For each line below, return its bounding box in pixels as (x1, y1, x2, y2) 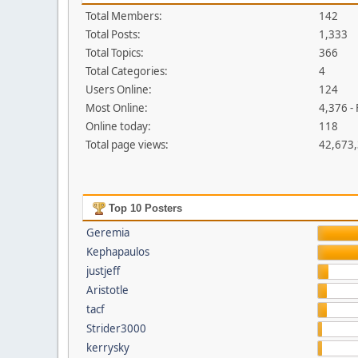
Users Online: (86, 82, 152, 97)
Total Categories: (86, 64, 168, 78)
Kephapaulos (86, 245, 149, 259)
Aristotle (86, 283, 129, 297)
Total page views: (86, 137, 169, 152)
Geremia (86, 225, 129, 240)
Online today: (86, 119, 151, 133)
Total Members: (86, 9, 162, 23)
